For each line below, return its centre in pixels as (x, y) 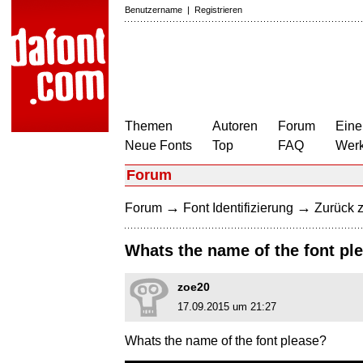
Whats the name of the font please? (226, 341)
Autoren (235, 126)
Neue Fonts (158, 145)
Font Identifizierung (238, 208)
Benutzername (154, 10)
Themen (149, 126)
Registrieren (218, 10)
